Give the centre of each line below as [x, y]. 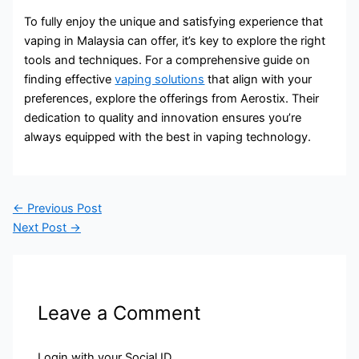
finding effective [70, 79]
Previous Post [63, 209]
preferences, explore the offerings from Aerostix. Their [172, 98]
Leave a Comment [120, 313]
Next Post [41, 228]
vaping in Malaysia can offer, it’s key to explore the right [175, 40]
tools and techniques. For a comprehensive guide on [167, 60]
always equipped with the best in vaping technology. [168, 137]
